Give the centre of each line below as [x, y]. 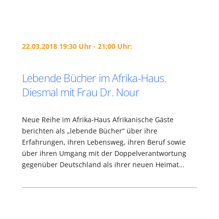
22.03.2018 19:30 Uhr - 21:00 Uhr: [77, 46]
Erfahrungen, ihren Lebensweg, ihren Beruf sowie [104, 142]
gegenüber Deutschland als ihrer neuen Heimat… [103, 164]
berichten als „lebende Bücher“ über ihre [89, 131]
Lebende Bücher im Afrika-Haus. [94, 78]
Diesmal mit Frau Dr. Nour [80, 92]
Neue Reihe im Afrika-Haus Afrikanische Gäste [98, 120]
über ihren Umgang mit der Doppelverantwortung [104, 153]
